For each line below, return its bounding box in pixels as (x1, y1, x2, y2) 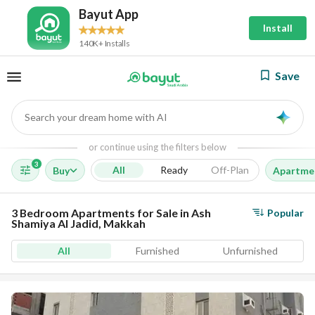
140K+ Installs (79, 37, 130, 49)
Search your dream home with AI (25, 110, 167, 123)
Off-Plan (211, 164, 249, 176)
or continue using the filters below (89, 141, 226, 153)
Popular (267, 206, 304, 219)
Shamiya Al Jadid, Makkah (11, 217, 146, 230)
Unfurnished (223, 245, 278, 257)
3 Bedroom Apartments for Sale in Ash (11, 206, 211, 219)
